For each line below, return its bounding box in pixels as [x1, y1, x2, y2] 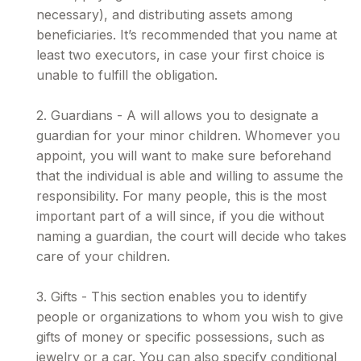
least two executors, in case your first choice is [36, 47, 325, 63]
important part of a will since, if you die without [36, 208, 324, 224]
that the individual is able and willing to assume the [36, 168, 343, 184]
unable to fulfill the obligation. [36, 67, 218, 83]
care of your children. [36, 248, 170, 264]
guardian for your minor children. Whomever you [36, 127, 340, 143]
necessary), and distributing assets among [36, 6, 293, 23]
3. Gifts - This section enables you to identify [36, 288, 307, 305]
